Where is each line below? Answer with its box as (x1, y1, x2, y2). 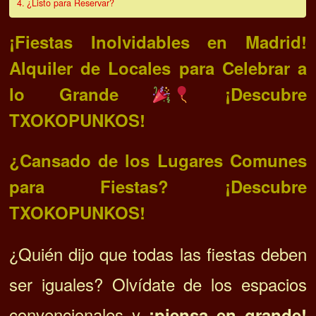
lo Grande (9, 82, 152, 107)
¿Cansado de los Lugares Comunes (9, 148, 307, 173)
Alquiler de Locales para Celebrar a (9, 56, 307, 80)
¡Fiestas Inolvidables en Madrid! (9, 30, 307, 54)
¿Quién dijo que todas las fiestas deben (9, 241, 307, 267)
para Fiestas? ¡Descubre (9, 174, 307, 199)
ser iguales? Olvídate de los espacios (9, 272, 307, 297)
